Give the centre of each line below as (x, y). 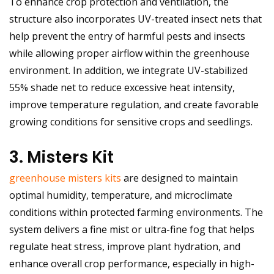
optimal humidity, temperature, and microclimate (121, 195)
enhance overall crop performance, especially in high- (132, 263)
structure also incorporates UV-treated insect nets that (135, 19)
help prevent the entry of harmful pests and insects (127, 36)
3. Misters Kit (61, 157)
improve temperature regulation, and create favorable (134, 104)
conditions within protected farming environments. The (136, 212)
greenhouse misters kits (65, 178)
